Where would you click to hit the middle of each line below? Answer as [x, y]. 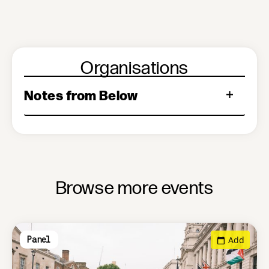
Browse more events [134, 189]
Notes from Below [81, 95]
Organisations [134, 68]
